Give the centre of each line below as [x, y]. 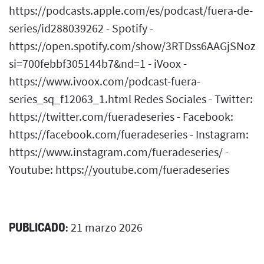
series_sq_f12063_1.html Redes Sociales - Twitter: [131, 98]
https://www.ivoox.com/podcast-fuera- [105, 81]
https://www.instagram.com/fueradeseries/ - [119, 151]
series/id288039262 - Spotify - [81, 28]
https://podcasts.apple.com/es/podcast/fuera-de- [131, 10]
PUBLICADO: [39, 227]
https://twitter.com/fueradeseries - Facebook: [121, 116]
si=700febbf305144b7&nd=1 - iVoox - [98, 63]
